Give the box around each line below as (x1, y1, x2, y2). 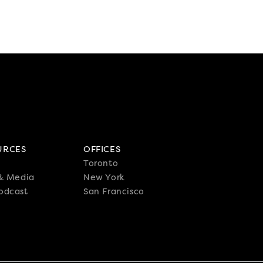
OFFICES (83, 143, 121, 156)
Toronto (83, 157, 119, 170)
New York (83, 171, 125, 184)
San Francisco (83, 186, 144, 198)
